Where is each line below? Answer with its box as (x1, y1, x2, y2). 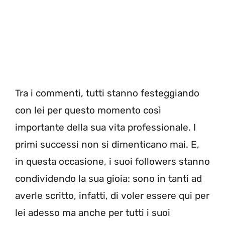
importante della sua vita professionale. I (15, 122, 196, 134)
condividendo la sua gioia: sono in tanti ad (15, 173, 202, 185)
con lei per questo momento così (15, 104, 161, 117)
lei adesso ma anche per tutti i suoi (15, 207, 170, 219)
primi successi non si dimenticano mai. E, (15, 139, 199, 151)
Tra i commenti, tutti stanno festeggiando (15, 87, 199, 99)
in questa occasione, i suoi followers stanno (15, 156, 210, 168)
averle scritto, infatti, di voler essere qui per (15, 190, 209, 202)
